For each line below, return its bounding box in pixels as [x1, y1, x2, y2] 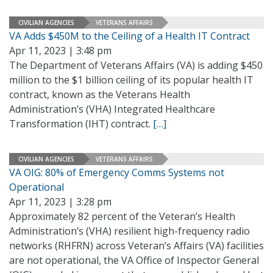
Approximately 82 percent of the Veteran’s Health [9, 210, 235, 223]
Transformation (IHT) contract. [9, 117, 153, 130]
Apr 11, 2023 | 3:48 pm [9, 44, 112, 57]
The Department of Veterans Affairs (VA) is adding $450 [9, 58, 263, 72]
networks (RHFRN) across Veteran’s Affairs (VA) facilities [9, 239, 264, 252]
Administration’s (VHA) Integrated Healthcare [9, 102, 215, 116]
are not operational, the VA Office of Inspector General [9, 253, 259, 267]
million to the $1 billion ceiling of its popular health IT [9, 73, 253, 87]
